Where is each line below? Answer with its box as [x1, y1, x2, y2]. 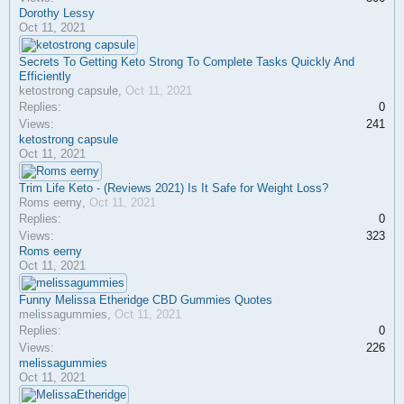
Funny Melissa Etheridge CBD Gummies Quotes [19, 293, 272, 307]
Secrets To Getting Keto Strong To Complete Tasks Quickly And [19, 55, 354, 69]
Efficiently [19, 69, 71, 83]
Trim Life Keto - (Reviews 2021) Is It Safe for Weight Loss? [19, 181, 328, 195]
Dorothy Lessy [19, 6, 95, 20]
